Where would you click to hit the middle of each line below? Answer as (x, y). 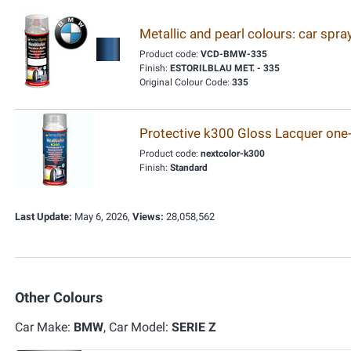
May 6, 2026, (102, 217)
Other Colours (59, 297)
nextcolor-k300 (233, 154)
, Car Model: (138, 327)
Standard (189, 168)
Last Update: (43, 217)
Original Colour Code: (186, 82)
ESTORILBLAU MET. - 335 (225, 68)
